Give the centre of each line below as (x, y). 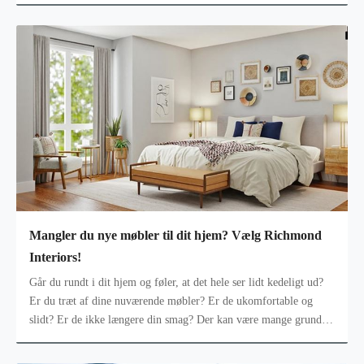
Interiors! (55, 258)
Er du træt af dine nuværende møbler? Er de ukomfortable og (171, 301)
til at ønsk (52, 339)
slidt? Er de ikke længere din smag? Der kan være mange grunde (178, 320)
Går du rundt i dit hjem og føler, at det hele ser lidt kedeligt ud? (176, 283)
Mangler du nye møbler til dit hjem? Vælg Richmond (175, 236)
